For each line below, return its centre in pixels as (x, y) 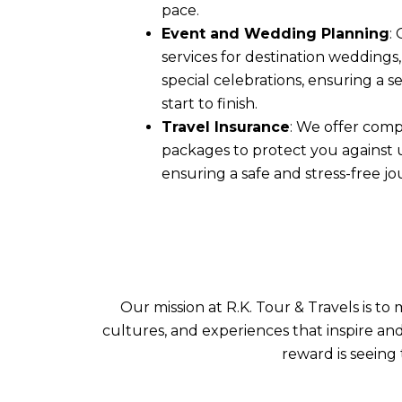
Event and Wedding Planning (275, 34)
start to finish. (210, 104)
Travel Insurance (226, 127)
